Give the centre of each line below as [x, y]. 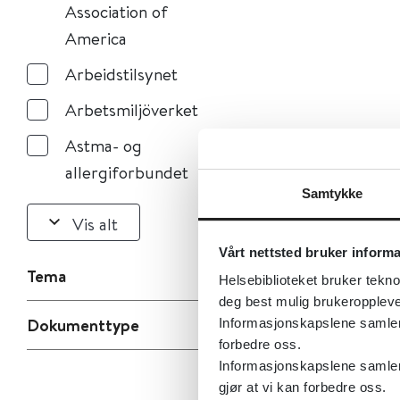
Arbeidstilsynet [121, 74]
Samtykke [332, 193]
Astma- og [104, 145]
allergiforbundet [127, 172]
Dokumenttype [83, 325]
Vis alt [95, 223]
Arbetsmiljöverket [132, 109]
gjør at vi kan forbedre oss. [302, 387]
